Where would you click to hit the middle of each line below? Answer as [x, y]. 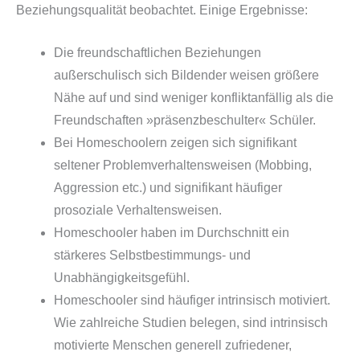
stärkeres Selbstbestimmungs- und [152, 255]
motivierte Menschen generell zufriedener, [172, 345]
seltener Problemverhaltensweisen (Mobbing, [182, 165]
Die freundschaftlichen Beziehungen [157, 52]
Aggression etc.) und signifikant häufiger [168, 187]
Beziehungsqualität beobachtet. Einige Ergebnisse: [162, 10]
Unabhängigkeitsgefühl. [121, 277]
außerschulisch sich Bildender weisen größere [186, 75]
